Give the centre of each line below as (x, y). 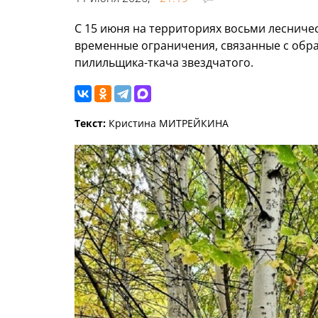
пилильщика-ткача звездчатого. (164, 63)
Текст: (90, 124)
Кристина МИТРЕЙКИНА (167, 124)
